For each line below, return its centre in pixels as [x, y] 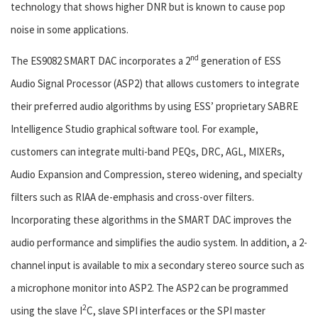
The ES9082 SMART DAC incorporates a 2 [100, 61]
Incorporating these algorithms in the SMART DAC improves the [151, 220]
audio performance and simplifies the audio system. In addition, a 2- [159, 243]
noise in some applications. [70, 30]
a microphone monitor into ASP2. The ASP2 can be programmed [149, 288]
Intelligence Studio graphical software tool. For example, [135, 129]
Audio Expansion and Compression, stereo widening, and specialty [157, 175]
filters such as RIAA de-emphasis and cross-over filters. [132, 197]
